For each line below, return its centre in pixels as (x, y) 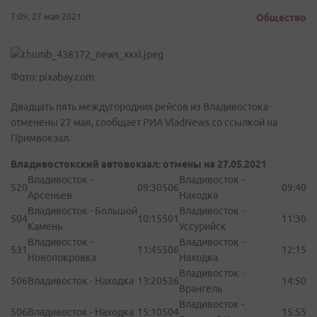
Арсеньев (50, 195)
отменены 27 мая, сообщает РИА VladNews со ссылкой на (144, 122)
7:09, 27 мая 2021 (46, 17)
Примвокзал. (41, 138)
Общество (281, 18)
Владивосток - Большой (82, 211)
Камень (45, 226)
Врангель (201, 289)
